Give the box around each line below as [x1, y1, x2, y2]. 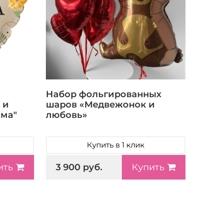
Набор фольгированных [46, 88, 162, 100]
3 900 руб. [56, 161, 103, 173]
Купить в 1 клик [87, 140, 145, 150]
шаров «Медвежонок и [46, 99, 155, 110]
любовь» [46, 109, 88, 120]
